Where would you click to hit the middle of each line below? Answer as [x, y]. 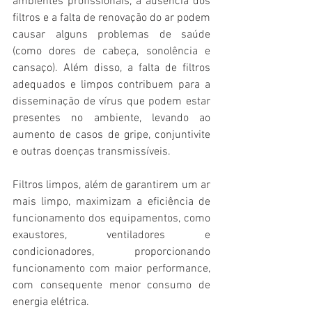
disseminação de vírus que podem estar [111, 102]
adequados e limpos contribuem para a [111, 85]
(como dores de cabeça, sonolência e [111, 52]
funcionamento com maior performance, [111, 269]
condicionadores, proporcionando [111, 252]
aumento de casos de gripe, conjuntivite [111, 135]
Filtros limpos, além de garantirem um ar [111, 186]
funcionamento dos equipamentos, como [111, 219]
